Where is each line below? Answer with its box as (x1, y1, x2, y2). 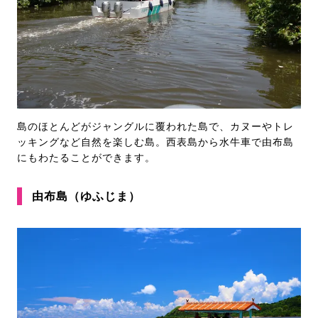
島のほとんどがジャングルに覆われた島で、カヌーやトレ (17, 121, 294, 132)
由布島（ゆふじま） (32, 190, 141, 202)
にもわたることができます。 (17, 152, 155, 163)
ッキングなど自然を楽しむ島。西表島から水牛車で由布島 (17, 136, 294, 148)
